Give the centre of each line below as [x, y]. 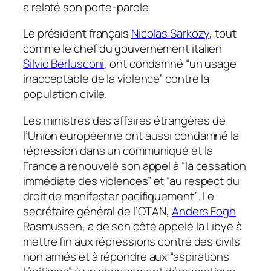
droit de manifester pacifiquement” [110, 196]
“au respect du [203, 181]
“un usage [211, 64]
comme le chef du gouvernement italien [123, 49]
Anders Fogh [204, 211]
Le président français [77, 34]
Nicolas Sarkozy [170, 34]
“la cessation [214, 165]
